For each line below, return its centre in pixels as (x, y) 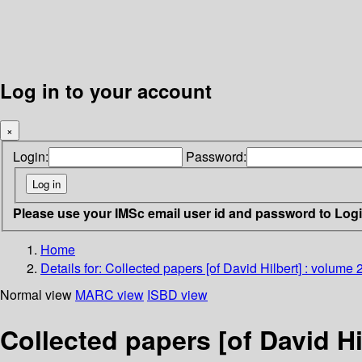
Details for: (73, 267)
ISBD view (177, 294)
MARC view (109, 294)
